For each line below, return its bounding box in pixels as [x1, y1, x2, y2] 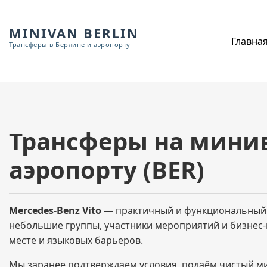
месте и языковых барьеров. [9, 234, 143, 247]
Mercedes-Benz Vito [9, 204, 101, 217]
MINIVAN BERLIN [9, 23, 139, 42]
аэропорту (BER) [9, 153, 204, 186]
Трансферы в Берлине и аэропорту [9, 39, 131, 49]
